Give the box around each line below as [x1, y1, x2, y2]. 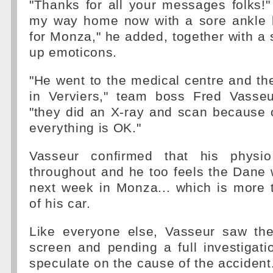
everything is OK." [29, 121, 141, 135]
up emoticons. [29, 45, 118, 60]
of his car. [29, 196, 91, 211]
